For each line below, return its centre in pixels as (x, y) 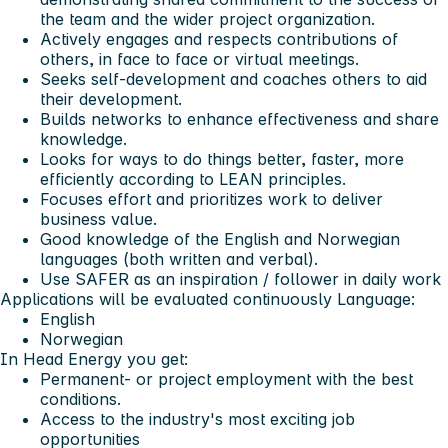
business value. (98, 218)
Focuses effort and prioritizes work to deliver (211, 198)
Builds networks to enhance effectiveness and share (239, 118)
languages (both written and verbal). (179, 258)
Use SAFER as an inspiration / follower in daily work (240, 278)
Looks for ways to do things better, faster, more (222, 158)
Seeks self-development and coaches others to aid (233, 78)
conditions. (80, 398)
